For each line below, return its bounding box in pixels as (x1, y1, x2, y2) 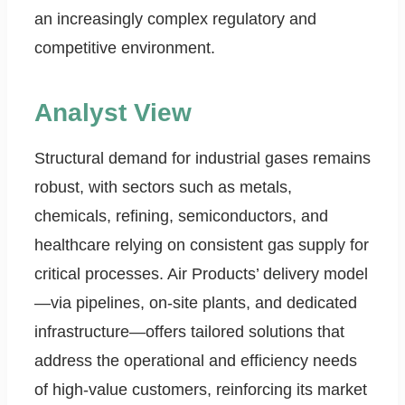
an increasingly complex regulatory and (34, 10, 316, 29)
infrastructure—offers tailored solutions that (34, 323, 344, 342)
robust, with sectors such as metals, (34, 178, 292, 197)
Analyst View (34, 99, 192, 127)
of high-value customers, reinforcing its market (34, 381, 367, 400)
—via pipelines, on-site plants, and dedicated (34, 294, 357, 313)
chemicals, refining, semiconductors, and (34, 207, 328, 226)
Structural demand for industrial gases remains (34, 149, 371, 168)
